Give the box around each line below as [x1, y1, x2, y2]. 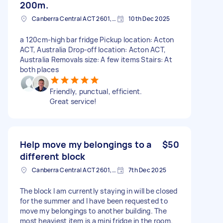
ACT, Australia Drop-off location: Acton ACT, [20, 44, 166, 54]
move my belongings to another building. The [20, 206, 167, 216]
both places [20, 64, 59, 74]
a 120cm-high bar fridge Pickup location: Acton [20, 34, 174, 44]
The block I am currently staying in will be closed [20, 186, 178, 196]
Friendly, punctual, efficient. [50, 86, 142, 96]
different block [20, 150, 86, 162]
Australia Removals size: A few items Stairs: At [20, 54, 172, 64]
